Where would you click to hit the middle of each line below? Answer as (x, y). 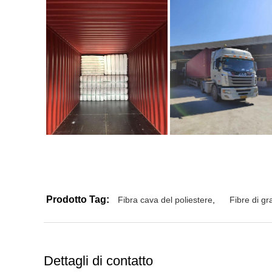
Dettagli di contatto (98, 261)
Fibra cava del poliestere (165, 200)
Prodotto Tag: (78, 199)
